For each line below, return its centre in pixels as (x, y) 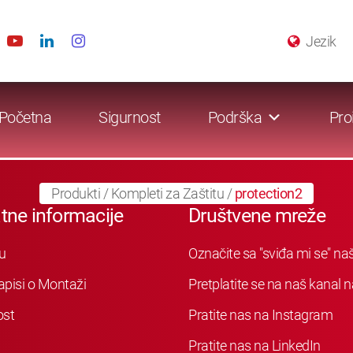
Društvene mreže (257, 216)
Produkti (76, 193)
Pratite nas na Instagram (260, 314)
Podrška (234, 118)
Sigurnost (130, 118)
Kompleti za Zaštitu (167, 193)
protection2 (268, 193)
